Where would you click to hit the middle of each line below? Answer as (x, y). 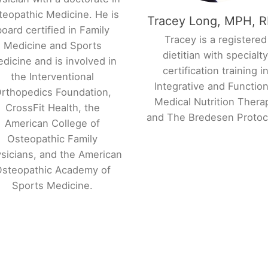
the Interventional (53, 76)
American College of (53, 123)
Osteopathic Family (53, 138)
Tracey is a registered (215, 39)
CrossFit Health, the (52, 107)
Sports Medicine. (53, 185)
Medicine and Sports (52, 45)
